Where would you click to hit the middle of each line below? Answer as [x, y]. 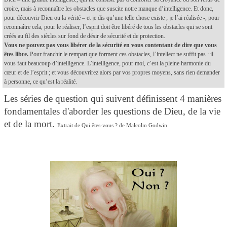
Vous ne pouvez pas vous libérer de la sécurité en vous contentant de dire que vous [110, 45]
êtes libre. [16, 54]
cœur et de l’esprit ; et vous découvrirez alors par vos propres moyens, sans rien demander [112, 72]
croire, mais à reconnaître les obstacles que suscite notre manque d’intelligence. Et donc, [109, 8]
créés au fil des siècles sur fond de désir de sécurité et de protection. [85, 36]
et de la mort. [31, 124]
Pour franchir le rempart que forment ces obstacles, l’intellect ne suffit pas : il [121, 54]
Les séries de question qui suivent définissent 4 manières [113, 98]
